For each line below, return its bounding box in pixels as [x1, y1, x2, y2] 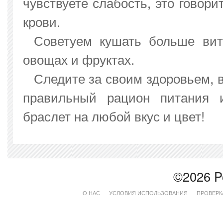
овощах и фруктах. [22, 50, 141, 69]
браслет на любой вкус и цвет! [22, 107, 205, 125]
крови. [22, 12, 60, 31]
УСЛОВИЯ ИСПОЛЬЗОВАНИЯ [109, 189, 188, 197]
